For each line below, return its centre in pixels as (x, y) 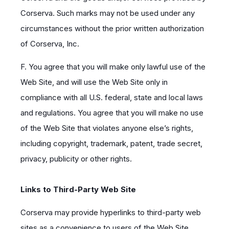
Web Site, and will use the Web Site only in (94, 82)
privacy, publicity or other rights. (76, 159)
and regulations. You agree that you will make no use (112, 113)
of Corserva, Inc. (50, 44)
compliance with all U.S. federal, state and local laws (112, 97)
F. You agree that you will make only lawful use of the (113, 67)
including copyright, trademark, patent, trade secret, (111, 143)
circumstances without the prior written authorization (112, 28)
